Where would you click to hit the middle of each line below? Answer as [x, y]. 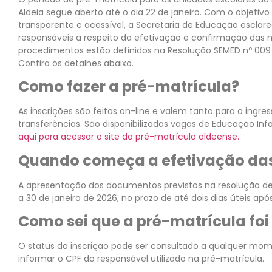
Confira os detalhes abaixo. [77, 63]
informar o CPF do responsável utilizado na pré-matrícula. [142, 259]
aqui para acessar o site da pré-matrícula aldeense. [129, 137]
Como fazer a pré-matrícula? [129, 87]
